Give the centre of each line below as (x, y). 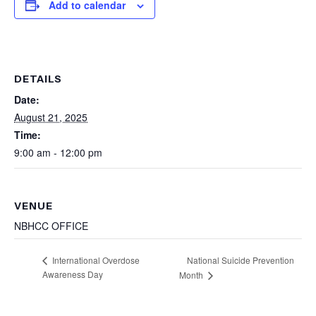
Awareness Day (73, 274)
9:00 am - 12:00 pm (58, 153)
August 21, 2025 (51, 117)
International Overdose (95, 260)
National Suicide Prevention (240, 260)
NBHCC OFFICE (51, 226)
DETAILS (38, 79)
